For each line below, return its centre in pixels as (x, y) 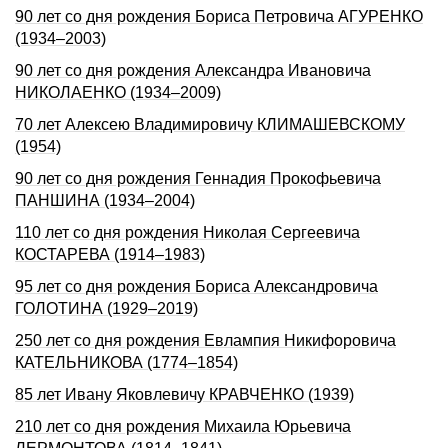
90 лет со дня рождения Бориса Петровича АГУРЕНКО (219, 16)
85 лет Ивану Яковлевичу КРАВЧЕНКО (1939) (184, 394)
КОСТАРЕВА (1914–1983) (110, 254)
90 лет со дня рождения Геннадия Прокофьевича (198, 178)
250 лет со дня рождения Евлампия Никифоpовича (205, 340)
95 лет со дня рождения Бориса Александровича (196, 286)
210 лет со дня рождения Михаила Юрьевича (183, 426)
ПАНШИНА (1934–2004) (105, 200)
